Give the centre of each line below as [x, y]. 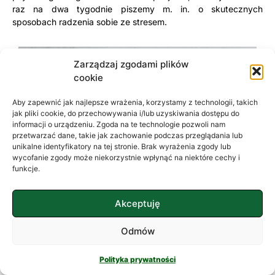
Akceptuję [137, 203]
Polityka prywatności [137, 259]
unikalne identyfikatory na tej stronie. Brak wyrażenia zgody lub [122, 146]
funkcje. [26, 168]
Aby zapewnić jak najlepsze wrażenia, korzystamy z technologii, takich [135, 102]
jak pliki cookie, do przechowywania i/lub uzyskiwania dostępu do [126, 113]
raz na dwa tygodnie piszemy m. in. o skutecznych [137, 9]
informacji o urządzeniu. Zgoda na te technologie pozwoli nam [119, 124]
